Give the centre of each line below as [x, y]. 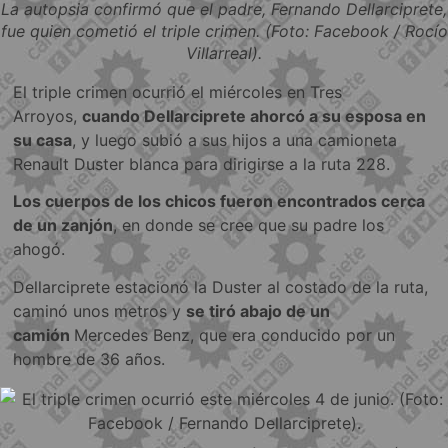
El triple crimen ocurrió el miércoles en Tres [178, 92]
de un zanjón [63, 225]
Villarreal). [224, 53]
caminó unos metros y [100, 310]
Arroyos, [48, 116]
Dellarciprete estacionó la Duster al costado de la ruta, [221, 286]
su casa [43, 140]
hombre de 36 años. [89, 358]
